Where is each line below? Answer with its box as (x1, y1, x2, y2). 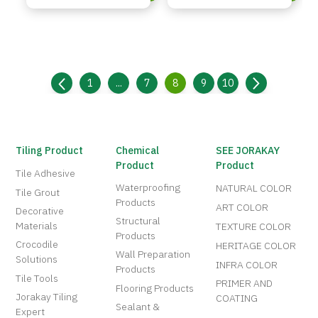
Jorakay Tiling (16, 289, 78, 306)
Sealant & (116, 299, 160, 316)
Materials (16, 218, 58, 235)
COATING (216, 290, 258, 307)
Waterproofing (116, 180, 181, 197)
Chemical (116, 143, 160, 160)
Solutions (16, 251, 58, 268)
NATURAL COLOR (216, 180, 292, 197)
